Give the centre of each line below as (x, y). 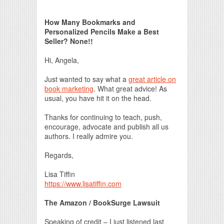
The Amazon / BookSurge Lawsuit (102, 202)
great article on (152, 79)
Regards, (59, 155)
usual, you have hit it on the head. (98, 98)
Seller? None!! (69, 41)
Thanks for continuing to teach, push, (103, 117)
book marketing (69, 88)
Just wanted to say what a (86, 79)
